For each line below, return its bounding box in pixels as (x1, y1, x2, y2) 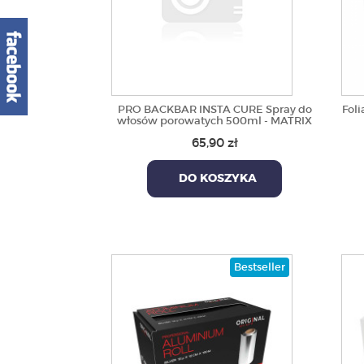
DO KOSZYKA (172, 173, 258, 184)
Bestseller (233, 260, 285, 274)
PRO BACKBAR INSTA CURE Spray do (117, 102, 312, 116)
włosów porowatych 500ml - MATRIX (117, 114, 313, 128)
